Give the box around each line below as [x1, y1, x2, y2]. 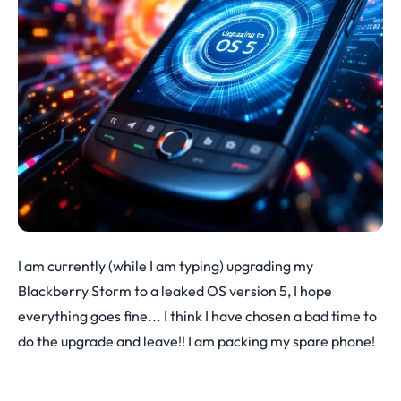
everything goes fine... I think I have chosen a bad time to [18, 307, 377, 325]
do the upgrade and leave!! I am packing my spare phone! [18, 332, 375, 350]
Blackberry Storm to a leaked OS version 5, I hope [18, 282, 332, 300]
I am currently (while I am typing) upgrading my [18, 257, 313, 275]
